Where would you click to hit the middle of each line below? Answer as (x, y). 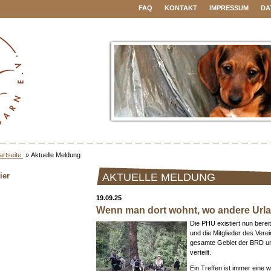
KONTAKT (181, 8)
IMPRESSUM (229, 8)
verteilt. (201, 252)
